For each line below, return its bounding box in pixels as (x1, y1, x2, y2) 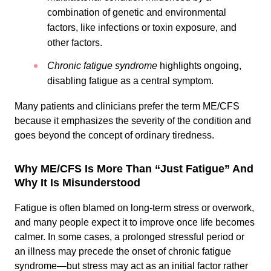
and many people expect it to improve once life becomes (15, 217, 255, 227)
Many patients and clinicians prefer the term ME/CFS (15, 101, 240, 111)
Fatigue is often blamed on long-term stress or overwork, (15, 203, 254, 213)
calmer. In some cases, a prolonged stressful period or (15, 232, 244, 242)
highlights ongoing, (157, 60, 241, 71)
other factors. (47, 38, 102, 48)
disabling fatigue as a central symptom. (47, 76, 214, 86)
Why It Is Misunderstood (15, 177, 140, 189)
